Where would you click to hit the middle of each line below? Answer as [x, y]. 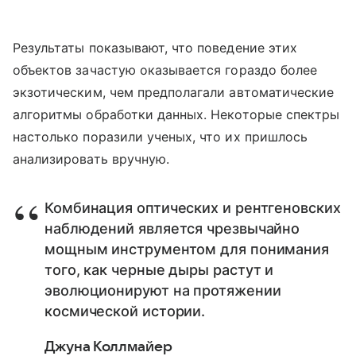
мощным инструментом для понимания [187, 250]
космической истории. [125, 311]
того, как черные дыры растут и [159, 270]
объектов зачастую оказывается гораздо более [165, 70]
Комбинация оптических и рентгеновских [193, 208]
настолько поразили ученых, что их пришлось [161, 137]
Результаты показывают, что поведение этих [155, 48]
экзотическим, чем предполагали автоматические [174, 93]
